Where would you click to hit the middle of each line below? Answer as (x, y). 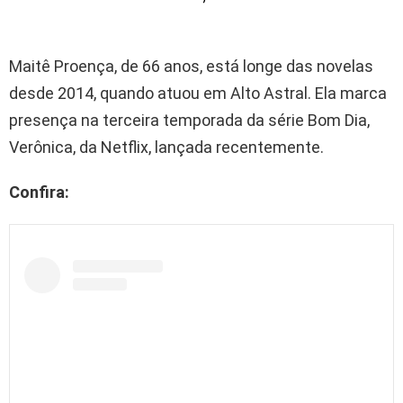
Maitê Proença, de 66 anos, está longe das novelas (191, 66)
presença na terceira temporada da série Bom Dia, (189, 120)
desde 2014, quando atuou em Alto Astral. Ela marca (198, 93)
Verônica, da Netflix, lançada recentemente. (166, 147)
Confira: (39, 192)
